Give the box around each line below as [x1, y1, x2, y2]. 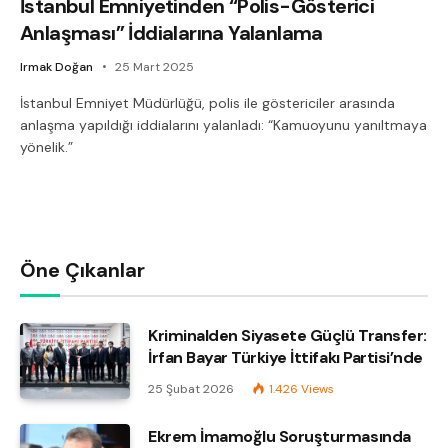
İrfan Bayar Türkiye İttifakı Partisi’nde [148, 346, 423, 368]
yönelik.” [20, 137, 73, 156]
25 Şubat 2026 [148, 380, 234, 397]
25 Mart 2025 [115, 58, 194, 75]
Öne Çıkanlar [20, 256, 145, 283]
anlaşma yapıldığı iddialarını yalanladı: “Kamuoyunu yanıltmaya [20, 115, 427, 134]
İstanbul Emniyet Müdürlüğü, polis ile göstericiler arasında [20, 93, 395, 112]
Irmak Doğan [20, 58, 93, 75]
